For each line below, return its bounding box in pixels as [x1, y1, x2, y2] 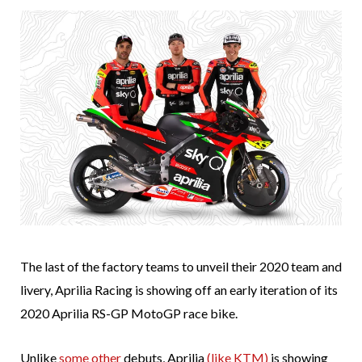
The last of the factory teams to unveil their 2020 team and [20, 259, 342, 275]
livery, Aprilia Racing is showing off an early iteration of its [20, 282, 338, 298]
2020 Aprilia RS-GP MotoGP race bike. [20, 305, 238, 322]
